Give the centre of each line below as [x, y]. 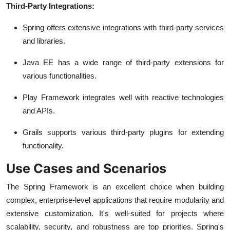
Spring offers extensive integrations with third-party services [123, 28]
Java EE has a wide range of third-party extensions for [123, 63]
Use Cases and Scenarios [86, 169]
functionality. [43, 146]
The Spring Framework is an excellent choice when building [115, 187]
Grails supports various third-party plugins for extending [123, 132]
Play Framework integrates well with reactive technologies [123, 98]
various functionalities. [60, 76]
